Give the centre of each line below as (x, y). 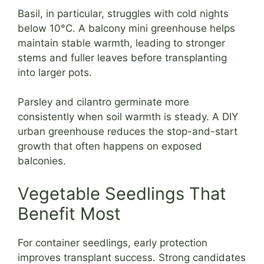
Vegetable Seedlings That (122, 193)
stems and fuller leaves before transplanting (122, 57)
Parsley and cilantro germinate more (103, 102)
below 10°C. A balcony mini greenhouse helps (126, 28)
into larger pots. (55, 72)
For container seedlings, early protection (113, 242)
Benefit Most (69, 213)
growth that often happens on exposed (110, 146)
